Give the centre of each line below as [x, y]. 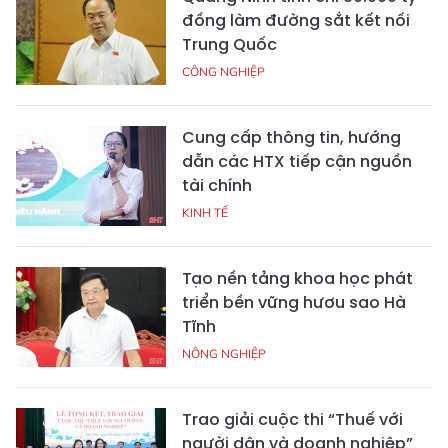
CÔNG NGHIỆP [223, 71]
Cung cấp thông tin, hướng [291, 137]
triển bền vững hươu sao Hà [294, 302]
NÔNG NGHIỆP [224, 353]
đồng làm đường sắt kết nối [296, 20]
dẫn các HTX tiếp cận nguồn [297, 161]
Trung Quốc [229, 44]
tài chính [217, 185]
